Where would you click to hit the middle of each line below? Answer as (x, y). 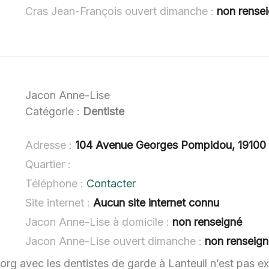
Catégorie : (54, 111)
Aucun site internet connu (156, 203)
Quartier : (48, 165)
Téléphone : (56, 184)
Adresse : (50, 145)
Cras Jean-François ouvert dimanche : (121, 11)
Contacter (111, 184)
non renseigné (207, 222)
